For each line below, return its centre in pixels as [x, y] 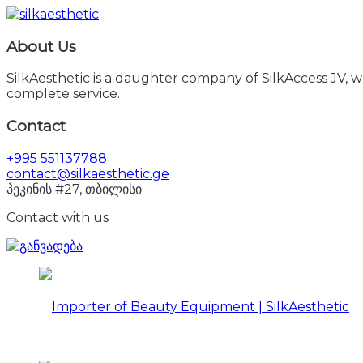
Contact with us [58, 217]
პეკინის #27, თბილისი [74, 189]
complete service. [63, 94]
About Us [41, 46]
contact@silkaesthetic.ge [88, 173]
